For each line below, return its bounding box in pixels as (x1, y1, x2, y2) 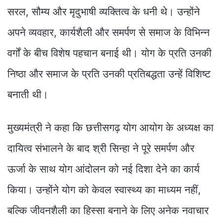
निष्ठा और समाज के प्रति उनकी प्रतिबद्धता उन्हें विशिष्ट (7, 67, 211, 80)
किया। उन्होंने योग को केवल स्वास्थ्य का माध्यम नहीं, (7, 183, 201, 196)
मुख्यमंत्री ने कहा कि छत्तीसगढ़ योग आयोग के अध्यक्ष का (7, 121, 214, 134)
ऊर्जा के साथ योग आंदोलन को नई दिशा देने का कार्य (7, 162, 200, 175)
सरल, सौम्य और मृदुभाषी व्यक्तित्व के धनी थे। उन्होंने (7, 5, 200, 18)
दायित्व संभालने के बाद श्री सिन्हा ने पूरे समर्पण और (7, 142, 194, 154)
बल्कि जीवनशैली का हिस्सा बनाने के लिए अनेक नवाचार (7, 204, 209, 217)
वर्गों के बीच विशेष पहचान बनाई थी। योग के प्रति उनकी (7, 46, 212, 59)
